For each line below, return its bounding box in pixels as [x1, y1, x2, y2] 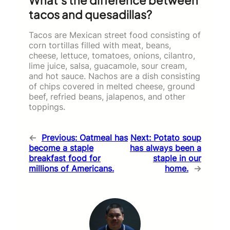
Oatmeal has [80, 132, 128, 143]
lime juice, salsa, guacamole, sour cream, [29, 60, 187, 71]
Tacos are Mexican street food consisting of [29, 29, 201, 40]
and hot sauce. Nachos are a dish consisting [29, 70, 200, 81]
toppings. [29, 101, 65, 112]
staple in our [153, 152, 201, 163]
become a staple [29, 142, 93, 153]
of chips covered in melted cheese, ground [29, 81, 195, 91]
